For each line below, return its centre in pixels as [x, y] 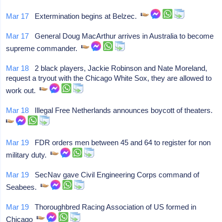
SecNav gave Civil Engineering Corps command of [114, 175]
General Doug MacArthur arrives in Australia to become [121, 36]
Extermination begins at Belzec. [85, 16]
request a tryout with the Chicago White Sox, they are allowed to [109, 78]
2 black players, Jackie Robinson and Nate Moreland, [118, 68]
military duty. [28, 155]
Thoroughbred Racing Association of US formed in [113, 207]
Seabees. [24, 187]
